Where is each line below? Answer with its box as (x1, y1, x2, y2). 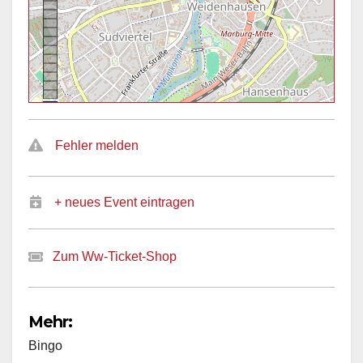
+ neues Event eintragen (54, 195, 194, 210)
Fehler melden (55, 139, 139, 153)
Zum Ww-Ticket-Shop (53, 250, 177, 264)
